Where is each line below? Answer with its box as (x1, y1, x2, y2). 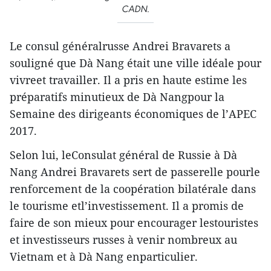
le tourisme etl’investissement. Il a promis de (10, 198, 244, 214)
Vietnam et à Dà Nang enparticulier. (10, 249, 198, 264)
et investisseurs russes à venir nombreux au (10, 232, 237, 247)
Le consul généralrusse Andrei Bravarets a (10, 39, 230, 54)
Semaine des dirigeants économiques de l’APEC (10, 106, 256, 122)
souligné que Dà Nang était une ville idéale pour (10, 56, 261, 71)
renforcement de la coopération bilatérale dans (10, 181, 256, 197)
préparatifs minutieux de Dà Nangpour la (10, 90, 224, 105)
